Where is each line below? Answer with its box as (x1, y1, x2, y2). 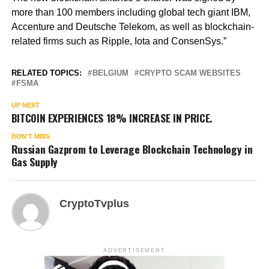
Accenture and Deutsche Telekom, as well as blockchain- (11, 21, 254, 32)
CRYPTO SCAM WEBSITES (139, 68, 241, 77)
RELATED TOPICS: (11, 68, 82, 77)
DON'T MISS (11, 132, 50, 140)
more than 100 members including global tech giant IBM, (11, 7, 250, 17)
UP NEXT (11, 101, 40, 109)
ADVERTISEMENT (103, 247, 166, 253)
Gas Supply (11, 153, 58, 169)
